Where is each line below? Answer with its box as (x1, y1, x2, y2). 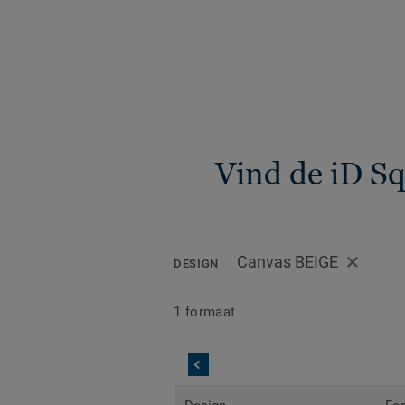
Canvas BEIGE (236, 252, 338, 272)
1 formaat (174, 303, 236, 320)
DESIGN (174, 257, 219, 271)
